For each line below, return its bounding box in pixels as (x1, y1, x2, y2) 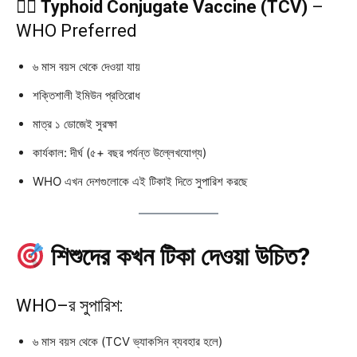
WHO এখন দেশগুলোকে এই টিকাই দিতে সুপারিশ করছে (33, 174, 248, 190)
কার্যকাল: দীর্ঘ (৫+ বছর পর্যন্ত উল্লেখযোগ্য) (33, 145, 206, 161)
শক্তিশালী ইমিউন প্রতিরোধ (33, 88, 140, 104)
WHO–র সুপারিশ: (16, 296, 123, 316)
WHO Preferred (16, 21, 137, 41)
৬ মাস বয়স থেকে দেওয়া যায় (33, 59, 140, 75)
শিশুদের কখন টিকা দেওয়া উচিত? (51, 241, 311, 273)
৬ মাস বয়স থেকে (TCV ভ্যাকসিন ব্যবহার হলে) (33, 334, 222, 350)
